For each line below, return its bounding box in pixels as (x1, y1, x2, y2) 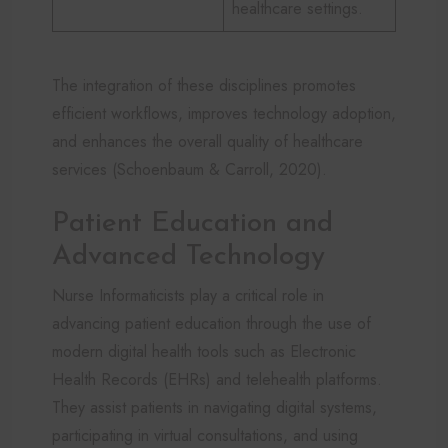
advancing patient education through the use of (52, 311, 371, 335)
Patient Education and (52, 209, 333, 238)
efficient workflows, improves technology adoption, (52, 101, 396, 125)
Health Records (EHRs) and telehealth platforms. (52, 367, 382, 391)
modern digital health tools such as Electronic (52, 339, 356, 363)
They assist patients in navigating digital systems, (52, 395, 377, 419)
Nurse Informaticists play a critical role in (52, 283, 324, 307)
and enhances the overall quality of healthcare (52, 129, 363, 153)
